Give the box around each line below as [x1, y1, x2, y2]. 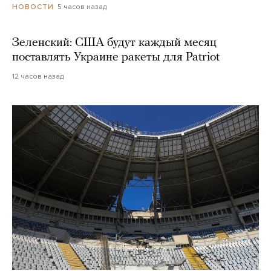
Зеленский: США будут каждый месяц [12, 37, 217, 50]
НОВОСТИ [12, 2, 54, 11]
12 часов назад [12, 72, 64, 81]
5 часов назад [57, 2, 106, 11]
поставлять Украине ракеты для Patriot [12, 51, 220, 64]
